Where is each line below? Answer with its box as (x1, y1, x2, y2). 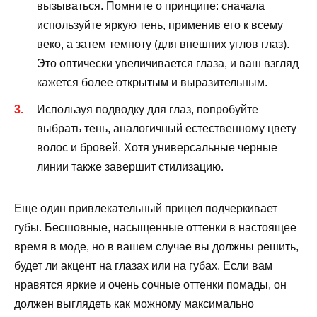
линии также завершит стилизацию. (37, 161, 224, 173)
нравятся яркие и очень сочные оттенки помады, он (14, 279, 287, 292)
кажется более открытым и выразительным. (37, 76, 267, 89)
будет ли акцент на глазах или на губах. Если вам (14, 260, 272, 272)
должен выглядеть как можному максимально (14, 298, 254, 311)
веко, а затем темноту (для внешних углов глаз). (37, 38, 289, 51)
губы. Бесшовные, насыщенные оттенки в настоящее (14, 221, 296, 234)
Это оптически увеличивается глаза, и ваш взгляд (37, 57, 299, 70)
